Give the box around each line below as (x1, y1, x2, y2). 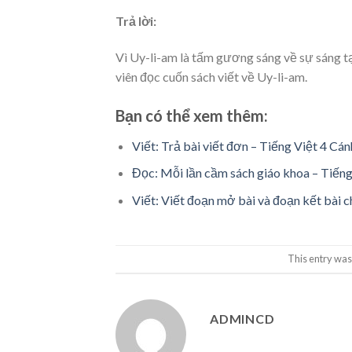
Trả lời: (115, 13, 156, 28)
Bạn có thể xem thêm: (115, 105, 268, 125)
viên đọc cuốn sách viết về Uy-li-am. (115, 68, 307, 84)
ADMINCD (210, 310, 275, 326)
